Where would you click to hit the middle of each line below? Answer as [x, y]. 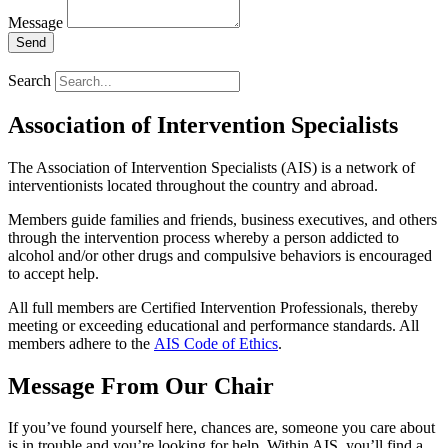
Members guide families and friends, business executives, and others [222, 219]
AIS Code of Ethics [216, 343]
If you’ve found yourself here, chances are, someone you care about [221, 428]
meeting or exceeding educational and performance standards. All [213, 325]
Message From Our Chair [141, 385]
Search [29, 80]
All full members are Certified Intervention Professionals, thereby [213, 307]
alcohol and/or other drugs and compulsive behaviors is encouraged [220, 255]
